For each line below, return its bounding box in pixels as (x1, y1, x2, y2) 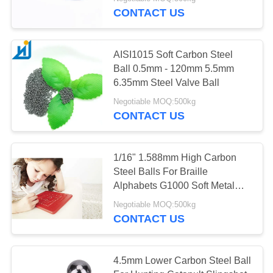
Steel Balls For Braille (113, 166, 208, 177)
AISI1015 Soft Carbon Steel (113, 49, 233, 60)
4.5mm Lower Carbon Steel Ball (113, 255, 252, 266)
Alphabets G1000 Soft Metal (113, 180, 235, 191)
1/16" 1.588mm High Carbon (113, 152, 237, 163)
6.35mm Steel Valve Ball (113, 77, 220, 88)
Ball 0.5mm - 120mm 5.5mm (113, 63, 235, 74)
